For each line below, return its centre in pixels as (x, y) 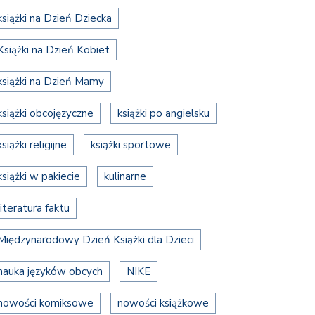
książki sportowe (131, 144)
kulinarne (125, 176)
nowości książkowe (163, 303)
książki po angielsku (163, 113)
